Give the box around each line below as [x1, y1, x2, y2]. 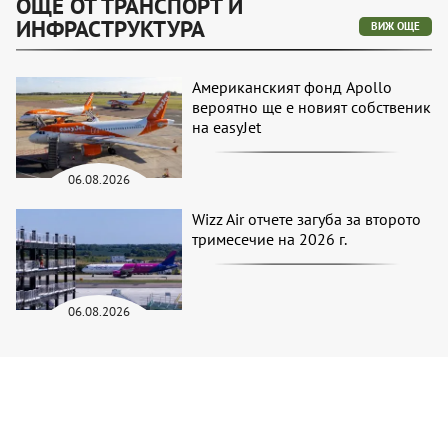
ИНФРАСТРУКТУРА [16, 14, 205, 44]
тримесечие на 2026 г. [192, 228, 348, 249]
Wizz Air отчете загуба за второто [192, 208, 422, 229]
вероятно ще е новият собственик [192, 97, 432, 118]
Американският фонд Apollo [192, 77, 393, 98]
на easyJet [192, 117, 262, 138]
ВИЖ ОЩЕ [371, 19, 420, 34]
